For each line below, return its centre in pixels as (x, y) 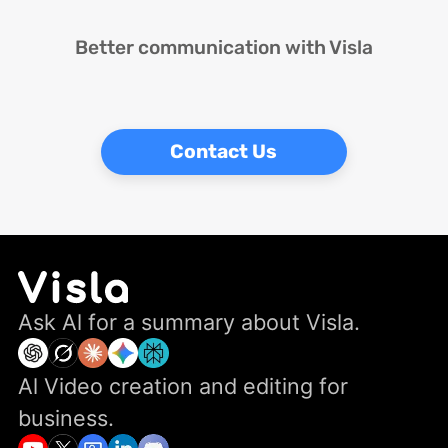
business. (66, 418)
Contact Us (224, 151)
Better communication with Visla (223, 48)
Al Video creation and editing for (183, 386)
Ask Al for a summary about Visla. (189, 322)
